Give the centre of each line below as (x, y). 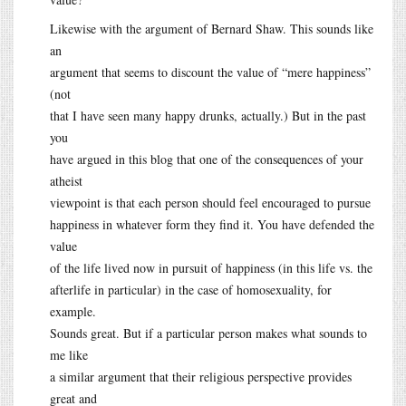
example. (73, 311)
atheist (66, 180)
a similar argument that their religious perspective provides (201, 376)
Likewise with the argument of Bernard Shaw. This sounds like (212, 28)
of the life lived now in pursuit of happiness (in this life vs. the (211, 267)
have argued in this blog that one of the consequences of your (207, 159)
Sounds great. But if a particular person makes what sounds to (208, 333)
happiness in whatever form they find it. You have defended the (212, 224)
